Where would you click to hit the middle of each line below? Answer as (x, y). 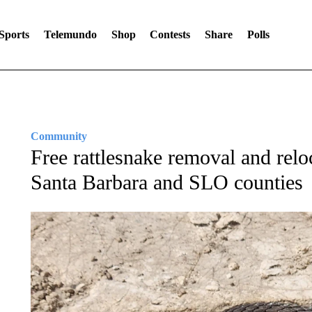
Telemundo (70, 34)
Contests (170, 34)
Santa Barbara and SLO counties (166, 182)
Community (58, 136)
